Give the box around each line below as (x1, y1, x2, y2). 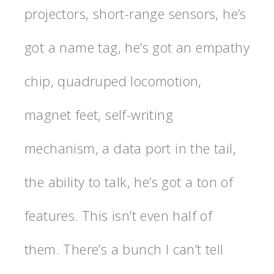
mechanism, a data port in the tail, (24, 139, 236, 158)
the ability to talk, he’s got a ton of (24, 172, 234, 191)
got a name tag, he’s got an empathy (24, 38, 250, 57)
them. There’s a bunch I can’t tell (24, 240, 224, 259)
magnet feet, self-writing (24, 105, 173, 124)
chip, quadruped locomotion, (24, 72, 202, 91)
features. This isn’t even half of (24, 206, 213, 225)
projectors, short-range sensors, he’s (24, 4, 246, 23)
